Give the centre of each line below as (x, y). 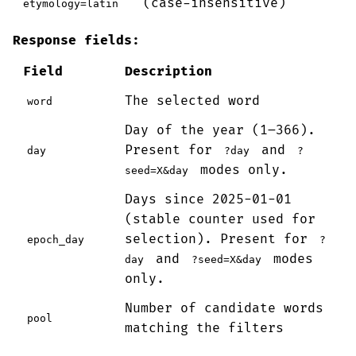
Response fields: (76, 41)
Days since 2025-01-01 (208, 199)
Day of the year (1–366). (220, 130)
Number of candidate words (224, 308)
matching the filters (204, 328)
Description (168, 72)
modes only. (240, 170)
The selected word (192, 101)
